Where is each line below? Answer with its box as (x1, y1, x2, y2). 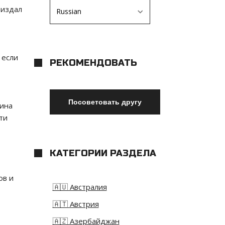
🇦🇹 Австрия (52, 199, 99, 209)
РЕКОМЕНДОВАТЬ (49, 57, 137, 69)
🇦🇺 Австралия (52, 182, 107, 192)
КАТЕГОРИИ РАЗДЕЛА (49, 148, 156, 159)
